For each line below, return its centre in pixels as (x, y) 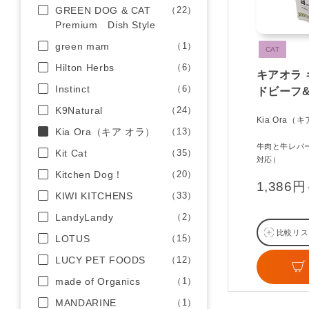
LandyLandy (84, 217)
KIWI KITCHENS (94, 196)
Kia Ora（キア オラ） (106, 132)
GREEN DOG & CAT (103, 10)
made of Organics (98, 281)
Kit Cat (71, 153)
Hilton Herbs (85, 68)
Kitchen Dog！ (89, 175)
